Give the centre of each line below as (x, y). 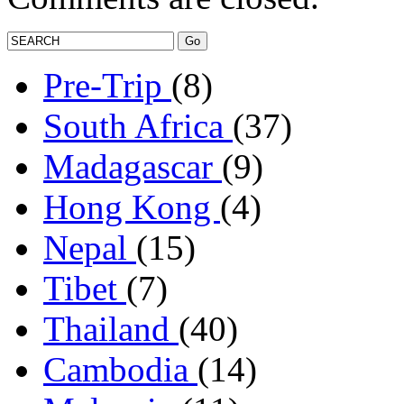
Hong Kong (132, 207)
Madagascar (133, 167)
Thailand (111, 329)
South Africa (138, 126)
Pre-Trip (107, 86)
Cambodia (120, 370)
